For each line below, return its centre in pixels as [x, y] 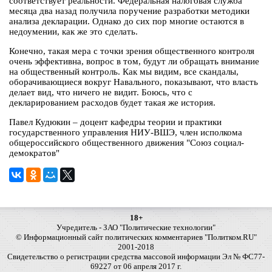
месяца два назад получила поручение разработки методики [129, 11]
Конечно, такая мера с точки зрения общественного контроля [132, 51]
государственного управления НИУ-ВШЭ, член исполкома [126, 133]
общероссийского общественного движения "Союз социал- [127, 143]
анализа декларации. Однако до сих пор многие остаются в [127, 22]
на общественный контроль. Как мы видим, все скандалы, [124, 72]
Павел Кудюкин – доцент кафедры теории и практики [115, 122]
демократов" [34, 153]
